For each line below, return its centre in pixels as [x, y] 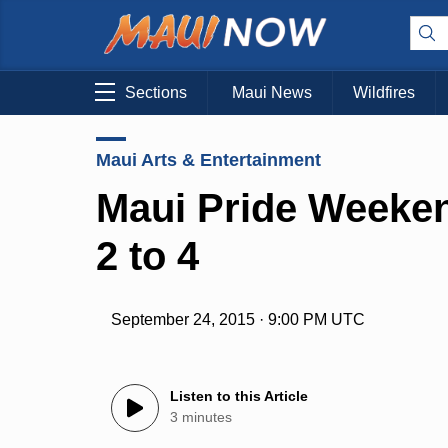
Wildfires [384, 93]
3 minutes [201, 417]
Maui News [272, 93]
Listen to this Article [239, 396]
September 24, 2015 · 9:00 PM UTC [238, 320]
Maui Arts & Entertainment [208, 159]
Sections [156, 93]
